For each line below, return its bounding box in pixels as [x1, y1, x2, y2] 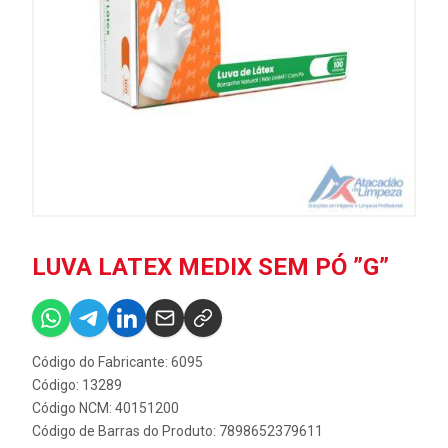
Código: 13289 [32, 377, 122, 393]
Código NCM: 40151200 [32, 400, 179, 416]
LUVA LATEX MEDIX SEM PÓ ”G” [32, 253, 389, 281]
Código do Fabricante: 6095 [32, 354, 203, 370]
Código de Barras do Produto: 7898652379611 [32, 423, 323, 439]
